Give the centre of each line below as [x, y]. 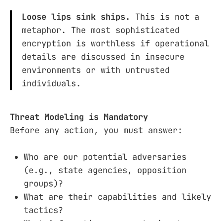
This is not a [165, 17]
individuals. [51, 84]
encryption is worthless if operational [115, 44]
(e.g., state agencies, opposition [105, 170]
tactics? [43, 210]
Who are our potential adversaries [105, 157]
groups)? [43, 184]
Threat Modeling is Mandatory [79, 117]
